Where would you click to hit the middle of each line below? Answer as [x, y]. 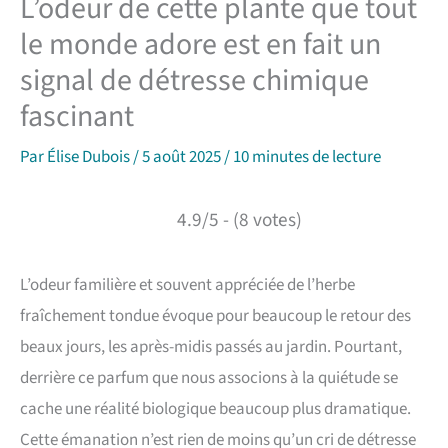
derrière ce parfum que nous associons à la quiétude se [209, 378]
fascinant [77, 117]
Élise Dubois [90, 157]
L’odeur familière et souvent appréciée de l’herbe [187, 285]
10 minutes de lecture [307, 157]
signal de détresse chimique [194, 81]
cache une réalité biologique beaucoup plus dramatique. [215, 409]
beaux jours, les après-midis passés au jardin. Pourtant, [211, 347]
